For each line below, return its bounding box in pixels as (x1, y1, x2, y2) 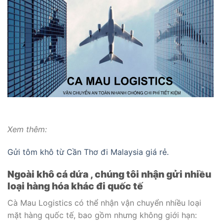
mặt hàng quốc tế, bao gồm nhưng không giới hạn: (7, 210, 197, 220)
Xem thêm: (7, 124, 47, 134)
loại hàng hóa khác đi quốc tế (7, 180, 143, 192)
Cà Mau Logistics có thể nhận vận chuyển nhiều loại (7, 197, 201, 208)
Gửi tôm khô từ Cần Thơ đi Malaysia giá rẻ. (7, 147, 171, 157)
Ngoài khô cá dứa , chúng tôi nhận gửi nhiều (7, 168, 211, 181)
